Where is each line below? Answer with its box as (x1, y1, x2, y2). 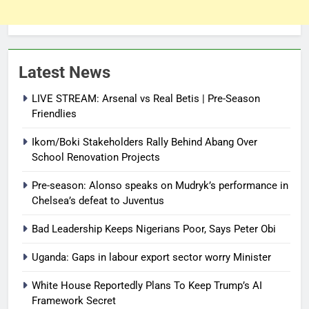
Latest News (19, 62, 110, 82)
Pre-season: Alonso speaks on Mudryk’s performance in (32, 179, 288, 192)
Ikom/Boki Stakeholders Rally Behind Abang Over (32, 135, 257, 148)
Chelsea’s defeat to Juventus (32, 194, 164, 207)
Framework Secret (32, 294, 116, 307)
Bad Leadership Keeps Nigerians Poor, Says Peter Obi (32, 222, 276, 235)
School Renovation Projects (32, 150, 160, 163)
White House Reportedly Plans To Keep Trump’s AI (32, 279, 262, 292)
